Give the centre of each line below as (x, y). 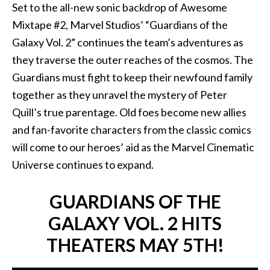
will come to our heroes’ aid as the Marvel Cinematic (133, 147)
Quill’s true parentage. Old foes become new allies (129, 112)
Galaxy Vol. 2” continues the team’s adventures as (128, 42)
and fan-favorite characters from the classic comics (132, 130)
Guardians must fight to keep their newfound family (132, 77)
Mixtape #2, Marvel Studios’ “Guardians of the (120, 25)
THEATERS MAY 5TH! (135, 245)
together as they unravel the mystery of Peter (120, 95)
